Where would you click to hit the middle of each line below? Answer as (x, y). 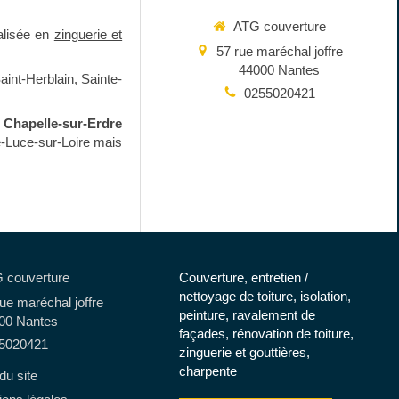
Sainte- (102, 79)
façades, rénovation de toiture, (266, 334)
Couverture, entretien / (243, 277)
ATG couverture (279, 26)
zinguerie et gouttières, (244, 352)
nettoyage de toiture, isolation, (265, 296)
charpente (208, 371)
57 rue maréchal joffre (279, 51)
